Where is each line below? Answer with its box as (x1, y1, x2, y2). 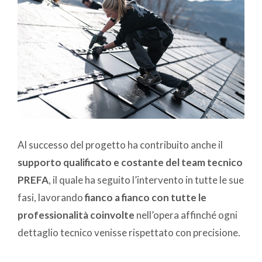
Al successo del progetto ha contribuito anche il (18, 139, 223, 151)
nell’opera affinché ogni (135, 209, 237, 222)
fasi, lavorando (18, 191, 85, 204)
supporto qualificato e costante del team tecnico (18, 156, 243, 169)
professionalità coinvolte (18, 209, 135, 222)
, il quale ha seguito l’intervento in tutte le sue (49, 174, 244, 187)
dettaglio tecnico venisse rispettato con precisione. (18, 226, 242, 239)
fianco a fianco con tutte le (85, 191, 206, 204)
